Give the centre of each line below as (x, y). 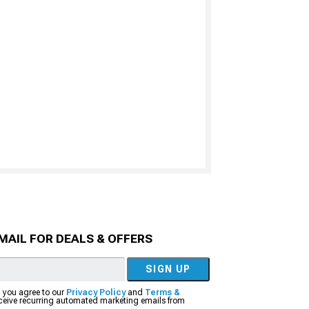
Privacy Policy (96, 293)
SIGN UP (168, 269)
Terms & (162, 293)
